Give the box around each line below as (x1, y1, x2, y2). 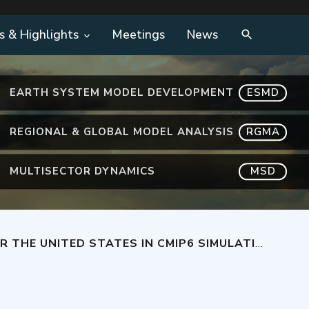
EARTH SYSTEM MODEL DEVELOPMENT (10, 86, 234, 100)
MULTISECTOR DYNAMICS (10, 164, 155, 179)
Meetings (112, 26, 165, 43)
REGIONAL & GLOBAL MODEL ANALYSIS (10, 125, 234, 139)
